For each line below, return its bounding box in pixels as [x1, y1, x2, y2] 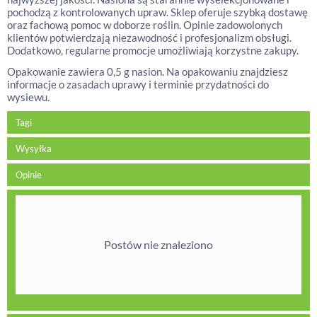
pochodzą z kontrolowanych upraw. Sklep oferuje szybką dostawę [7, 6, 308, 18]
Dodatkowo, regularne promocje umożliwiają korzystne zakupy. [7, 44, 299, 57]
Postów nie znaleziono [104, 238, 213, 251]
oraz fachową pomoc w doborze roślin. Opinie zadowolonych [7, 18, 282, 31]
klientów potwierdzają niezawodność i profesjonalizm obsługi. [7, 31, 292, 44]
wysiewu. [7, 91, 50, 103]
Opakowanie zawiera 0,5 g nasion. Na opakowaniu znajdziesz [7, 65, 288, 78]
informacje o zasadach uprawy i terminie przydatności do [7, 78, 269, 91]
